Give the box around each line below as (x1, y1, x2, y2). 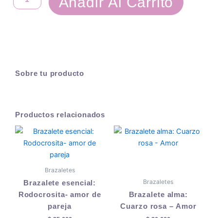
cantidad (12, 9, 41, 18)
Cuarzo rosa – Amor (120, 202, 197, 210)
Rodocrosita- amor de (18, 190, 101, 199)
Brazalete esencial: (23, 179, 96, 187)
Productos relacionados (15, 110, 105, 119)
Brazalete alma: (128, 190, 188, 199)
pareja (48, 202, 72, 210)
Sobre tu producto (15, 69, 84, 77)
